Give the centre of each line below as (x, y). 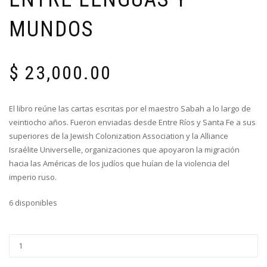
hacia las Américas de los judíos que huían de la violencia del (119, 163)
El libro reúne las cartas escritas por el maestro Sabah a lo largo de (130, 108)
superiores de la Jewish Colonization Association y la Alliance (119, 136)
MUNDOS (51, 29)
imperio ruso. (33, 177)
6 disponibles (33, 202)
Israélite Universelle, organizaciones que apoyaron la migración (124, 149)
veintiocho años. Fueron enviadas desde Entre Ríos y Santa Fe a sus (132, 122)
